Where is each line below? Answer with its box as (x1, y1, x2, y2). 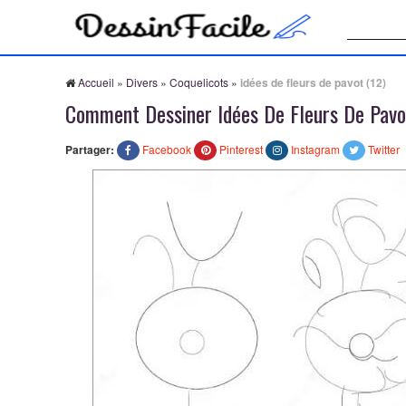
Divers (126, 74, 158, 90)
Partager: (65, 141, 114, 158)
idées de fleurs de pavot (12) (240, 74, 386, 91)
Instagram (291, 141, 340, 157)
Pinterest (219, 141, 263, 157)
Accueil (78, 74, 114, 90)
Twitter (368, 141, 400, 157)
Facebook (142, 141, 191, 157)
